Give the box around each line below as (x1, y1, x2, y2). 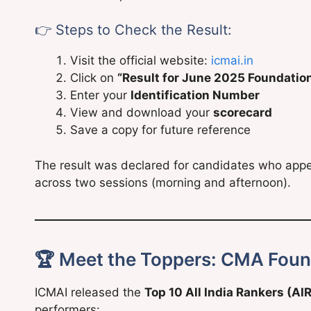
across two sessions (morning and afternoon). (35, 175, 291, 190)
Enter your (70, 88, 131, 103)
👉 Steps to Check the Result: (35, 22, 232, 39)
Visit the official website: (70, 53, 211, 68)
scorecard (213, 106, 272, 120)
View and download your (70, 106, 213, 120)
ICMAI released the (35, 285, 144, 299)
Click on (70, 71, 117, 85)
